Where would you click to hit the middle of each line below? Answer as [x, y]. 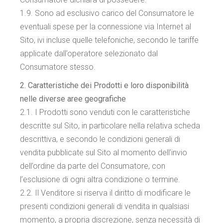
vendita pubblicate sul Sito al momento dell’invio [104, 153]
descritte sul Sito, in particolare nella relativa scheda [110, 126]
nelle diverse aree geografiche [73, 99]
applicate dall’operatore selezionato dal [89, 54]
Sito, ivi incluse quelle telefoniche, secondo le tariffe [110, 40]
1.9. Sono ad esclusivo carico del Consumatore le [107, 13]
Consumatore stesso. [58, 67]
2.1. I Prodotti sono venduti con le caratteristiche [105, 112]
